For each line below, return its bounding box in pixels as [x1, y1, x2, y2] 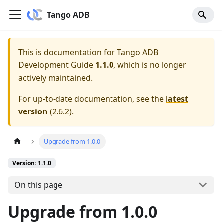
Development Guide [18, 59, 93, 70]
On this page [14, 179, 62, 191]
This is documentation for [18, 47, 117, 57]
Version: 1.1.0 [12, 159, 51, 167]
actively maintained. [18, 72, 93, 83]
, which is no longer [113, 59, 186, 70]
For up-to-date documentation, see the [18, 93, 166, 104]
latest [166, 93, 188, 104]
